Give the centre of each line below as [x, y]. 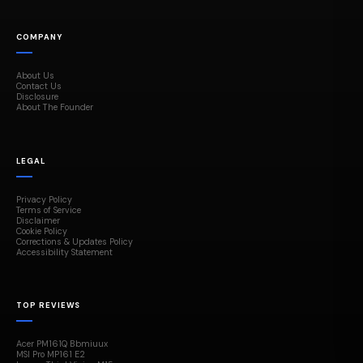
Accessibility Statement [64, 252]
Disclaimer [38, 220]
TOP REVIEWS [49, 306]
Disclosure [37, 97]
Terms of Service [49, 209]
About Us [35, 76]
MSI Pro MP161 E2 [51, 354]
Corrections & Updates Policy [75, 241]
